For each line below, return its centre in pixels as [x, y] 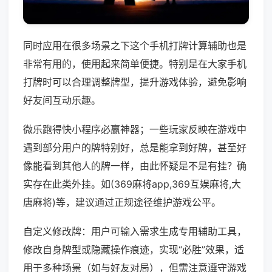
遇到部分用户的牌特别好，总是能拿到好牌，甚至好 [135, 148]
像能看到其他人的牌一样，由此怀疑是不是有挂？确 [135, 166]
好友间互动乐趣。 [62, 100]
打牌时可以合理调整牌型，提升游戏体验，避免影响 [135, 82]
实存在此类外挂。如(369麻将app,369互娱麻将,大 [132, 184]
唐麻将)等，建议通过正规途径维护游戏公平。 [122, 202]
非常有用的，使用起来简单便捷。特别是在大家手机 [135, 64]
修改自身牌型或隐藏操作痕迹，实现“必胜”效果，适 [134, 250]
